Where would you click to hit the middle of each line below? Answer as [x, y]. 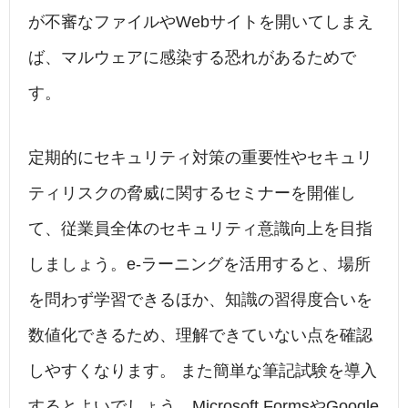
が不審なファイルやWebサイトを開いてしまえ [201, 22]
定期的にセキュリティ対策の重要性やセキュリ [200, 158]
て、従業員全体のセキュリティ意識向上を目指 [200, 229]
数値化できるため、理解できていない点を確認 [200, 336]
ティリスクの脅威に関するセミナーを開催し [192, 194]
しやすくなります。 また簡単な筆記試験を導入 [203, 371]
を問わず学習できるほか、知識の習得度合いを [200, 300]
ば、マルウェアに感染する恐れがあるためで [192, 58]
